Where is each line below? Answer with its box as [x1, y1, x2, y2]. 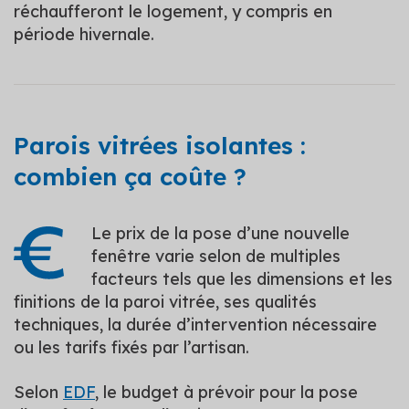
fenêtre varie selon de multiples [91, 245, 341, 267]
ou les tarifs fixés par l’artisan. [14, 336, 249, 358]
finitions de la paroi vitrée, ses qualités [14, 290, 317, 312]
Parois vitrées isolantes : [14, 130, 306, 161]
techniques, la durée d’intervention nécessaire [14, 313, 377, 335]
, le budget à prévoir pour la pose [95, 381, 358, 403]
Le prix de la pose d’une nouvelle [91, 222, 350, 244]
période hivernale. [14, 23, 154, 45]
